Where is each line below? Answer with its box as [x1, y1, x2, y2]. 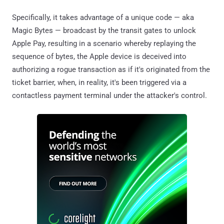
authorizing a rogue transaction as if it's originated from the [12, 65, 210, 74]
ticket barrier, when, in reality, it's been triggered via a [12, 78, 186, 87]
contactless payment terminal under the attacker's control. [12, 91, 207, 100]
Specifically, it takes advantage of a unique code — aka [12, 13, 194, 22]
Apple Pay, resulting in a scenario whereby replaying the [12, 39, 196, 48]
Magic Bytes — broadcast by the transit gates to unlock [12, 26, 196, 35]
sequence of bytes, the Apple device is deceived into [12, 52, 186, 61]
